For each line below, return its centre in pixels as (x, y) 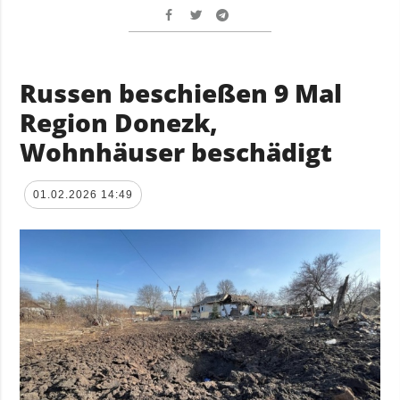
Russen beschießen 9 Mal (181, 93)
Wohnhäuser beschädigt (176, 152)
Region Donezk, (119, 123)
